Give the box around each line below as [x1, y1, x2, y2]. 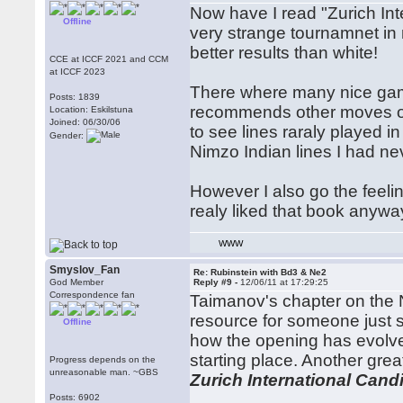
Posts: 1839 [49, 92, 101, 102]
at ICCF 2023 [49, 67, 106, 76]
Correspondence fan [49, 290, 136, 300]
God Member [49, 277, 104, 287]
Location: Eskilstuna [49, 104, 134, 114]
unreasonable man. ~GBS [49, 367, 159, 377]
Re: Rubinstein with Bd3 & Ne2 [193, 267, 327, 277]
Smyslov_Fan [49, 264, 121, 276]
